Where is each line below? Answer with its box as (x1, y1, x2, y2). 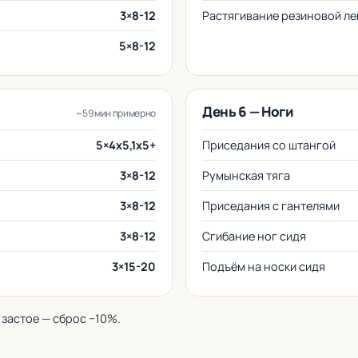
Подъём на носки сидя (202, 259, 325, 274)
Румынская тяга (202, 168, 290, 183)
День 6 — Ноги (202, 102, 294, 121)
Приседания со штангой (202, 137, 336, 153)
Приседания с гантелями (202, 198, 340, 213)
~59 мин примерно (76, 106, 156, 120)
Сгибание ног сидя (202, 229, 306, 244)
